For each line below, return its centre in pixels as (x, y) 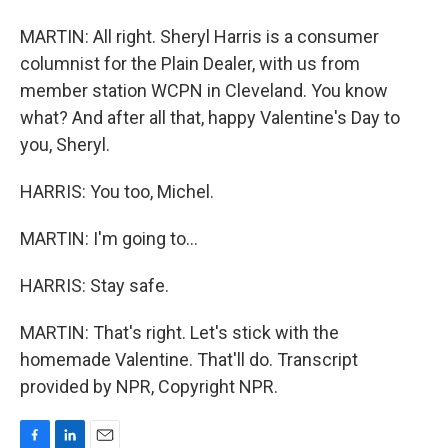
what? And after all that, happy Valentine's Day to (210, 117)
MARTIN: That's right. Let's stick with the (179, 332)
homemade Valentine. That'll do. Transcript (189, 359)
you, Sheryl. (65, 144)
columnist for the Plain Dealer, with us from (190, 63)
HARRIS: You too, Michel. (117, 191)
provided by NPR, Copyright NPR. (149, 386)
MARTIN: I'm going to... (109, 238)
